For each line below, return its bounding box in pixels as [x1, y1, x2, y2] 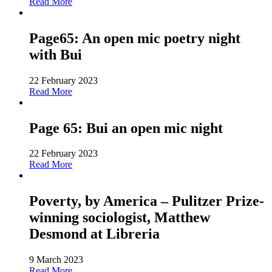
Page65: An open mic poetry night [29, 30, 240, 46]
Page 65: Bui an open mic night [29, 120, 223, 136]
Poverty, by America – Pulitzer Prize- [29, 193, 264, 209]
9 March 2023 [29, 254, 83, 265]
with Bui [29, 46, 82, 63]
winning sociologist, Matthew [29, 209, 210, 226]
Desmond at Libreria [29, 226, 160, 242]
